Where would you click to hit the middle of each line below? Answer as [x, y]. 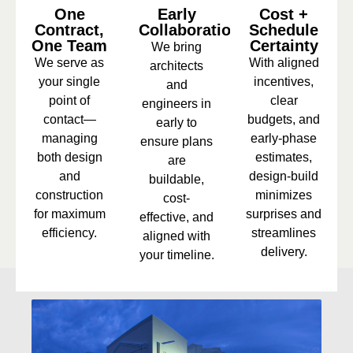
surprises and [284, 214]
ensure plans [176, 141]
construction [69, 195]
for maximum [69, 214]
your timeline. [176, 255]
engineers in [176, 103]
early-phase [284, 138]
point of [69, 100]
